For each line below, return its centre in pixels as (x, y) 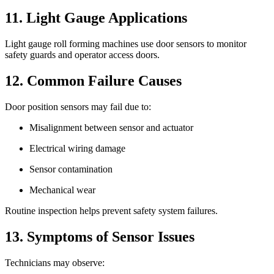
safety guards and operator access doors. (82, 55)
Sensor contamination (71, 169)
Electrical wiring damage (77, 148)
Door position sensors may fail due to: (78, 106)
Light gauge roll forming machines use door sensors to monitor (126, 44)
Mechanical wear (62, 190)
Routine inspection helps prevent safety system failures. (111, 210)
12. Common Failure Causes (93, 80)
